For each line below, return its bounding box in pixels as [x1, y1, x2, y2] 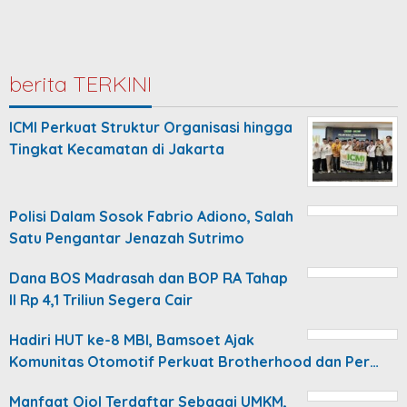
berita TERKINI [9, 69, 152, 97]
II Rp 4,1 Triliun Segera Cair [9, 290, 193, 309]
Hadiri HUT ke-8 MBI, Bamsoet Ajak [9, 330, 254, 349]
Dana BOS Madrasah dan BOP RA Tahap [9, 268, 288, 287]
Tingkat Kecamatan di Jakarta [9, 139, 224, 158]
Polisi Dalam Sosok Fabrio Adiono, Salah [9, 206, 293, 225]
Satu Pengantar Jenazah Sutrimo [9, 228, 244, 247]
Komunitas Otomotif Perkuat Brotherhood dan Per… [9, 352, 379, 371]
